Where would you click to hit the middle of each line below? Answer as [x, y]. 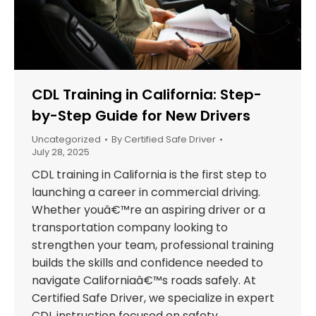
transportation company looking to [130, 228]
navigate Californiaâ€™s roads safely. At [144, 281]
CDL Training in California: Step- [147, 95]
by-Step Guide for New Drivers [141, 116]
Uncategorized [66, 140]
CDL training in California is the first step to [149, 175]
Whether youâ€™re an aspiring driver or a [148, 210]
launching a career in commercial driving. [146, 193]
